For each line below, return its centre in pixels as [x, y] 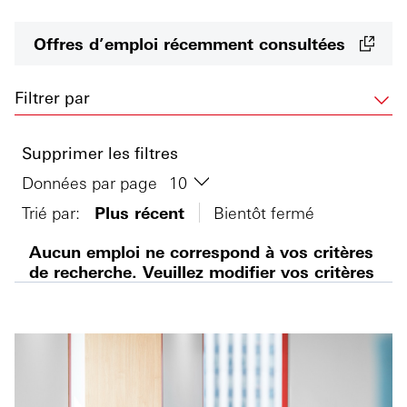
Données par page [92, 182]
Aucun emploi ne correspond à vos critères [201, 252]
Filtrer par [52, 97]
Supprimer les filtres [100, 152]
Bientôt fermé [264, 213]
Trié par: [51, 213]
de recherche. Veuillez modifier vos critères [202, 272]
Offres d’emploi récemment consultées [189, 43]
